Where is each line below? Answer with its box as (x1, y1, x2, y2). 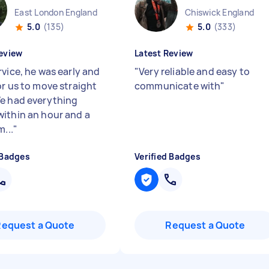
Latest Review (134, 47, 193, 59)
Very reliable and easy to (139, 65, 250, 78)
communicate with (134, 79, 221, 92)
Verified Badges (134, 151, 201, 162)
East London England (14, 7, 97, 18)
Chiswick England (185, 7, 254, 18)
